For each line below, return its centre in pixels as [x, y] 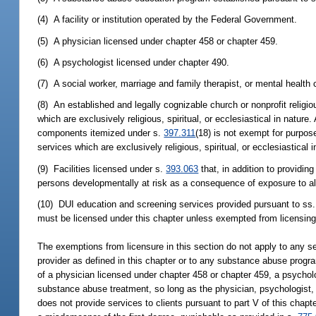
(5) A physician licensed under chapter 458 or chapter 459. [158, 41]
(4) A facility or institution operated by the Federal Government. [168, 20]
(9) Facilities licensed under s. [102, 169]
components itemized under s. [101, 133]
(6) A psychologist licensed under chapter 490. [134, 62]
